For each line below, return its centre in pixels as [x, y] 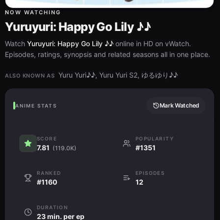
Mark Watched [179, 105]
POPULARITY [155, 138]
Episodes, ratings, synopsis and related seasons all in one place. [108, 54]
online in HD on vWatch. [152, 43]
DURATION [53, 207]
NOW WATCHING [33, 12]
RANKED [49, 173]
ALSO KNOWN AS [30, 75]
